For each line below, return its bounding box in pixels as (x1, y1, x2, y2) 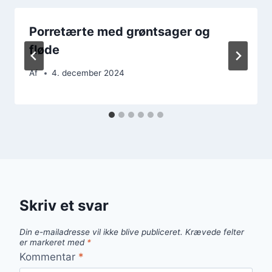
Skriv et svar (19, 197, 109, 215)
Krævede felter (185, 227, 244, 237)
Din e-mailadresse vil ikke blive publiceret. (19, 227, 183, 237)
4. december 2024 (52, 68, 125, 78)
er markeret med (19, 237, 87, 248)
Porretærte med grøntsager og (29, 24, 210, 39)
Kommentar (19, 250, 78, 263)
